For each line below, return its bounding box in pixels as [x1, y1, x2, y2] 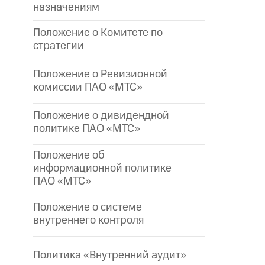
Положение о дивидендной [33, 108, 169, 124]
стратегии [33, 38, 84, 54]
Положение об [33, 147, 105, 164]
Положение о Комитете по [33, 25, 163, 41]
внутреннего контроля [33, 212, 144, 229]
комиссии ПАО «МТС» [33, 79, 143, 96]
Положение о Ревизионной [33, 66, 167, 83]
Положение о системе [33, 199, 142, 216]
